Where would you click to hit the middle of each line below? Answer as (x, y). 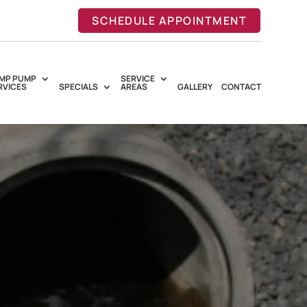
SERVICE (137, 78)
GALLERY (195, 87)
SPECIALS (78, 87)
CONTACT (241, 87)
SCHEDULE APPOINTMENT (170, 21)
